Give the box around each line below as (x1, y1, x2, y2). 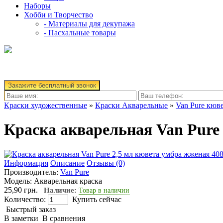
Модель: (4, 176, 32, 185)
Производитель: (4, 167, 58, 176)
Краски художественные (4, 101, 87, 110)
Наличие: (44, 186, 77, 194)
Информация (4, 158, 48, 167)
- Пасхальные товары (44, 28, 116, 37)
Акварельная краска (32, 176, 102, 185)
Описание (50, 158, 85, 167)
